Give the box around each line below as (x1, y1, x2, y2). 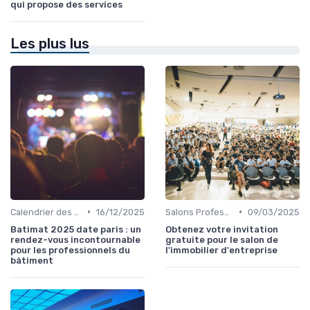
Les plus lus (10, 35, 89, 52)
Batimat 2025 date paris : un (10, 224, 141, 235)
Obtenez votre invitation (165, 224, 278, 235)
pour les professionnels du (10, 244, 130, 255)
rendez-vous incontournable (10, 234, 140, 245)
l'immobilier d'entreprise (165, 244, 277, 255)
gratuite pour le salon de (165, 234, 278, 245)
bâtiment (10, 255, 53, 266)
